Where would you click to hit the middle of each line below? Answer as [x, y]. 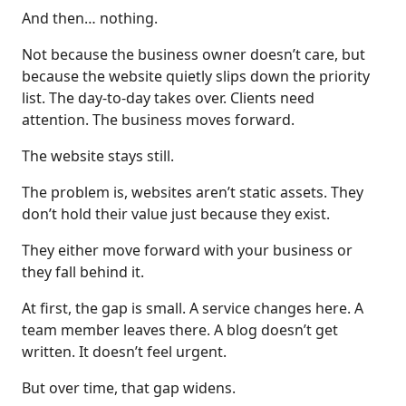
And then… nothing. [90, 19]
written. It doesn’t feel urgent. [124, 352]
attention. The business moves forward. [158, 120]
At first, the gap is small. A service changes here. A [193, 309]
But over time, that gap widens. [129, 388]
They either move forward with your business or [187, 251]
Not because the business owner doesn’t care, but [193, 55]
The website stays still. [98, 156]
